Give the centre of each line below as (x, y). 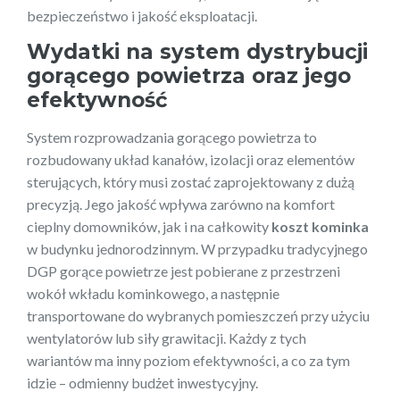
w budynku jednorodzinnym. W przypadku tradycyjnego (197, 248)
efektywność (97, 100)
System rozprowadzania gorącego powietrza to (172, 137)
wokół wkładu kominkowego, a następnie (153, 293)
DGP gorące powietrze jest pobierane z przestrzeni (183, 271)
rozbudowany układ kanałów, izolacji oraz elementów (191, 159)
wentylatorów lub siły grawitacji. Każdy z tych (167, 337)
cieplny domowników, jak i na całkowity (149, 226)
